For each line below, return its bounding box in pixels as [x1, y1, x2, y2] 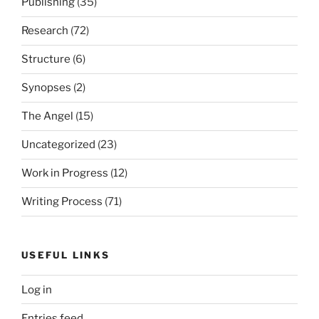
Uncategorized [21, 138, 95, 152]
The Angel [21, 110, 73, 123]
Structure [21, 53, 70, 66]
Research [21, 24, 68, 38]
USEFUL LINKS [21, 249, 110, 261]
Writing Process [21, 195, 103, 209]
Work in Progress [21, 167, 108, 180]
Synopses [21, 81, 71, 95]
